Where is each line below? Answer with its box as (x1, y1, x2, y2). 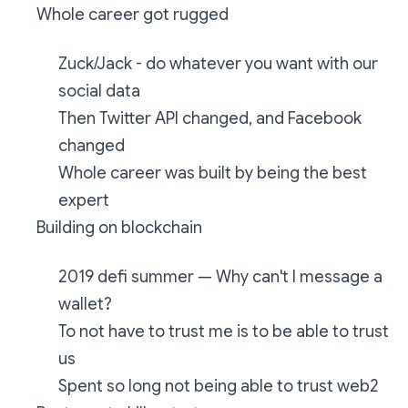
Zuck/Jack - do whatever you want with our (58, 54, 378, 75)
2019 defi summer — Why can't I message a (58, 267, 382, 288)
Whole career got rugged (36, 5, 229, 25)
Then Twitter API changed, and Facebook (58, 108, 362, 129)
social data (58, 81, 140, 102)
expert (58, 190, 109, 211)
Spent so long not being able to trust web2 (58, 376, 379, 397)
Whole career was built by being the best (58, 163, 367, 184)
